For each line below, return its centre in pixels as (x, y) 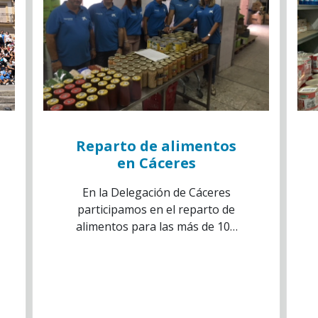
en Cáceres (156, 163)
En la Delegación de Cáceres (156, 192)
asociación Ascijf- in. (156, 261)
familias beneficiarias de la (156, 243)
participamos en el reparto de (156, 209)
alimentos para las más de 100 (156, 226)
